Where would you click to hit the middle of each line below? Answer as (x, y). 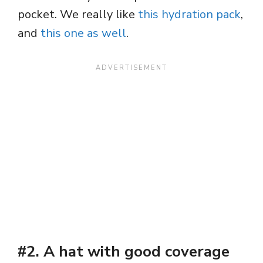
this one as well (83, 33)
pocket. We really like (78, 15)
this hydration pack (189, 15)
